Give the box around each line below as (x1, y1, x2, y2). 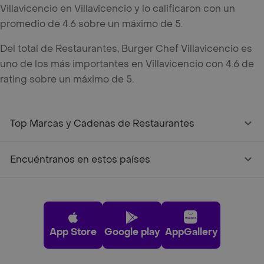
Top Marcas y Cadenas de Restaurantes (10, 117, 194, 130)
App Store (49, 226, 97, 238)
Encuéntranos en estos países (10, 153, 150, 166)
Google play (104, 226, 160, 238)
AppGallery (164, 226, 217, 238)
